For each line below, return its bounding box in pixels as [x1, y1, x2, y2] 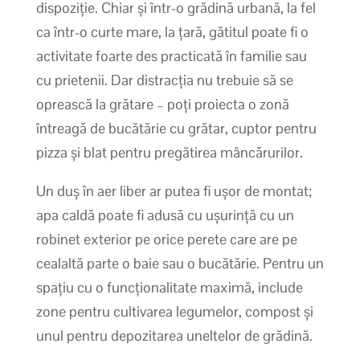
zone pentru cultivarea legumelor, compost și [35, 301, 313, 321]
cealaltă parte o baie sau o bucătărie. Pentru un [35, 253, 324, 272]
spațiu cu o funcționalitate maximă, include [35, 277, 303, 297]
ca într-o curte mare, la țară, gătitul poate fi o [35, 22, 309, 41]
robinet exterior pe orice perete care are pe [35, 229, 297, 248]
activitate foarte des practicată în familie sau [35, 46, 307, 65]
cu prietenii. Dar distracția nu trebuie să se [35, 70, 293, 89]
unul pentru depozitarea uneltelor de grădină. [35, 325, 313, 345]
